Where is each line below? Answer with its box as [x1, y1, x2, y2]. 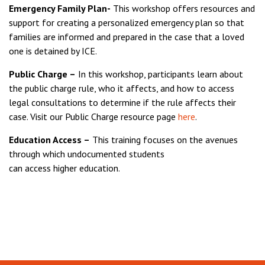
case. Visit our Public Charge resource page [9, 111, 178, 122]
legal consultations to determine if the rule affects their [9, 96, 236, 108]
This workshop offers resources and [111, 2, 255, 14]
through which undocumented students [9, 148, 164, 160]
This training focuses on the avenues [90, 134, 238, 146]
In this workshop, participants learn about [76, 68, 243, 80]
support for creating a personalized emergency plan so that [9, 17, 244, 28]
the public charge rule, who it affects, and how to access [9, 82, 234, 94]
